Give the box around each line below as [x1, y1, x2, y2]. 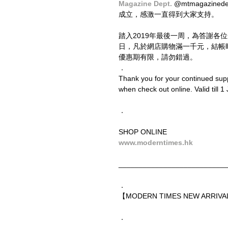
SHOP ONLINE [119, 127, 167, 136]
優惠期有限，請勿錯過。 [119, 52, 197, 61]
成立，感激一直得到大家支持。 [119, 10, 218, 18]
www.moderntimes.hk [119, 138, 193, 147]
